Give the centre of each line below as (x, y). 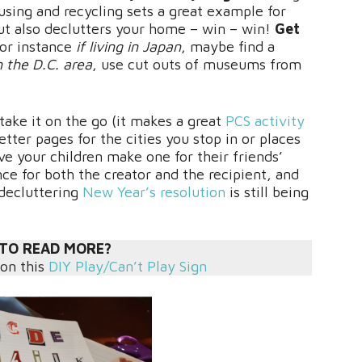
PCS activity (265, 121)
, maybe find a (228, 46)
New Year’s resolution (154, 192)
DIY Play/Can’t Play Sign (127, 266)
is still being (267, 192)
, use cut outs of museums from (197, 64)
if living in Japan (128, 46)
